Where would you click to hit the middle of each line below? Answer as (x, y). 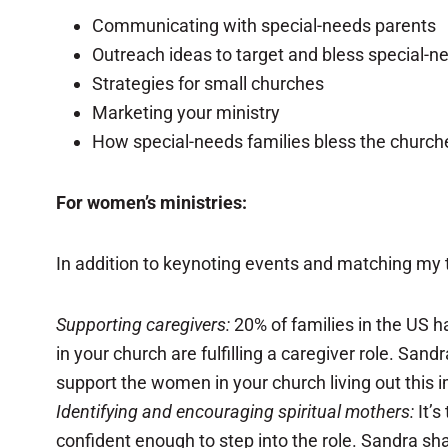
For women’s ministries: (151, 202)
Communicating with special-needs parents (264, 25)
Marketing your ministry (186, 112)
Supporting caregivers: (143, 324)
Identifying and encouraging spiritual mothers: (235, 411)
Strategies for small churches (208, 83)
